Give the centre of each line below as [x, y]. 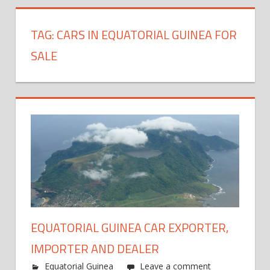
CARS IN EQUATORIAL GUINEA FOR [147, 35]
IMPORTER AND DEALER [95, 249]
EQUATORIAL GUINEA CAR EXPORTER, [130, 228]
